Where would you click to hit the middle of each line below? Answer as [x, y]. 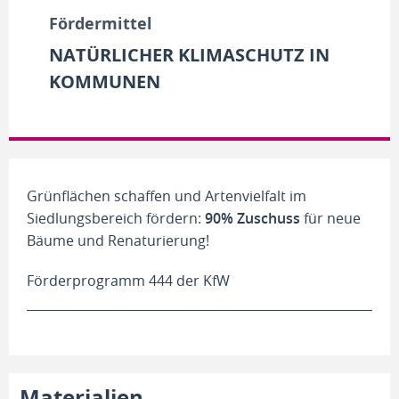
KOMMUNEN [105, 81]
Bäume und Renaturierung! [120, 240]
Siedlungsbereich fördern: [116, 218]
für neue [330, 218]
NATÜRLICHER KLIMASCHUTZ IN [189, 55]
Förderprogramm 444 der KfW [128, 281]
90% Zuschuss [252, 218]
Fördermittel [101, 24]
